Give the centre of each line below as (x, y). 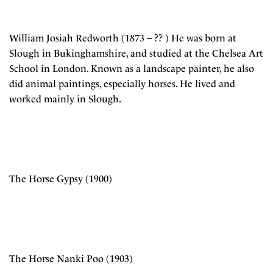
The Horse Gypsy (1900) (61, 179)
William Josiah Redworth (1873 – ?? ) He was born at (123, 38)
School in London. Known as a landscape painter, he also (132, 69)
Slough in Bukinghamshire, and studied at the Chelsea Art (136, 53)
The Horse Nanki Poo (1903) (71, 259)
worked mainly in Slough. (65, 99)
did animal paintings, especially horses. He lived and (122, 84)
